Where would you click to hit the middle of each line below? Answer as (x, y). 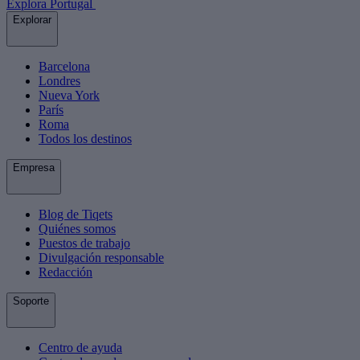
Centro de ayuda (80, 347)
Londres (59, 80)
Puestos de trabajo (84, 243)
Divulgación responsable (101, 257)
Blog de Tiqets (76, 214)
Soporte (31, 301)
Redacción (65, 272)
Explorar (32, 19)
